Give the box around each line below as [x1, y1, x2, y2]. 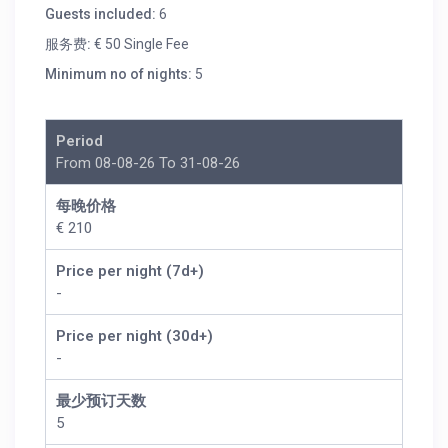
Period [56, 132, 104, 151]
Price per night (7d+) [56, 262, 205, 281]
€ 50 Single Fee [91, 36, 190, 53]
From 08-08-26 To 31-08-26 [56, 154, 241, 173]
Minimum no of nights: [45, 66, 193, 83]
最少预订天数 [56, 392, 147, 411]
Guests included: [45, 6, 157, 23]
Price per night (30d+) [56, 327, 214, 346]
